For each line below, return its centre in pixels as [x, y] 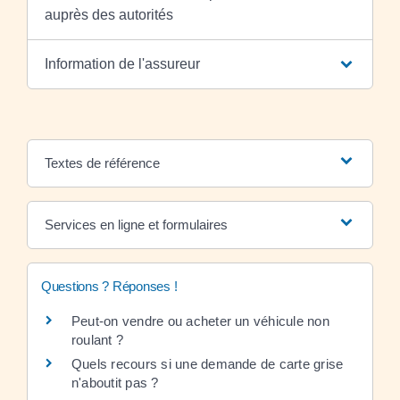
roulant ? [98, 339]
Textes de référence [102, 162]
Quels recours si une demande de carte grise [208, 363]
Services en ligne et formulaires [136, 224]
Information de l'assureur [122, 63]
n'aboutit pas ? [115, 382]
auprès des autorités [108, 14]
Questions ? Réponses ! [109, 286]
